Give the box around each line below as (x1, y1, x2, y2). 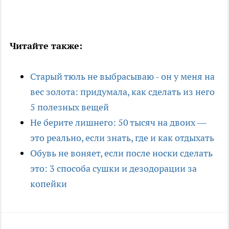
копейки (30, 178, 67, 190)
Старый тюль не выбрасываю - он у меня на (30, 71, 215, 83)
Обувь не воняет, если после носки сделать (30, 147, 213, 159)
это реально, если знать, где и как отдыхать (30, 132, 214, 144)
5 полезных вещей (30, 101, 109, 113)
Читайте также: (10, 40, 85, 52)
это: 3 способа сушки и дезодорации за (30, 163, 197, 175)
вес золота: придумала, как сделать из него (30, 86, 215, 98)
